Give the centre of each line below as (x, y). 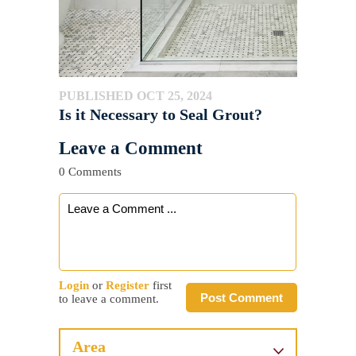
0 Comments (90, 172)
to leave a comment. (109, 299)
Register (128, 286)
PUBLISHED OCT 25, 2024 (135, 96)
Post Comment (242, 298)
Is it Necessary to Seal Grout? (161, 115)
